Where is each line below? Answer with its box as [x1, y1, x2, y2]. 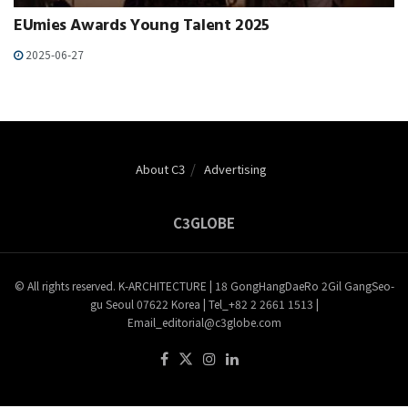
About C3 [136, 159, 185, 178]
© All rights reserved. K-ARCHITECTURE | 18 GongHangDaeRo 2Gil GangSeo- [14, 277, 394, 293]
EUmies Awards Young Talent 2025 [14, 11, 270, 43]
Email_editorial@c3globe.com [127, 313, 281, 330]
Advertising [204, 159, 267, 178]
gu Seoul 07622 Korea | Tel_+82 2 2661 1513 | [89, 295, 319, 311]
